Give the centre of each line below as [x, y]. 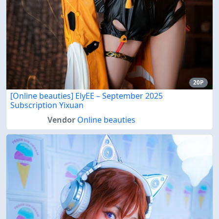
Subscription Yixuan [47, 105]
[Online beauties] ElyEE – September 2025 [87, 96]
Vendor [61, 120]
